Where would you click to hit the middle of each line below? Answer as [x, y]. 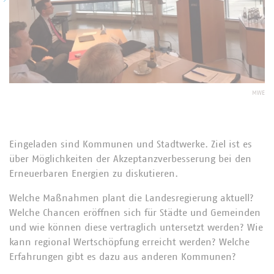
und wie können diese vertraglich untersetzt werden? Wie [136, 228]
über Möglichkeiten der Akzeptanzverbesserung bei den [130, 159]
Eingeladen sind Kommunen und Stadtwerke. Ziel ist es [131, 144]
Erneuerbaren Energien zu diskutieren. [94, 174]
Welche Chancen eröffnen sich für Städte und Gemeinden [135, 213]
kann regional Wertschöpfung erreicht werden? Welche [129, 242]
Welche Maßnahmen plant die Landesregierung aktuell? [131, 198]
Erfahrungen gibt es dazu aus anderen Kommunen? [123, 257]
